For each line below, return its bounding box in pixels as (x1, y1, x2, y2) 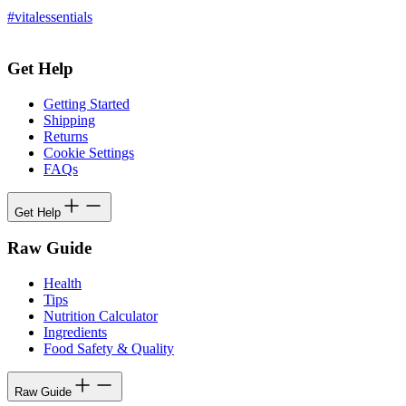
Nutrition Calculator (43, 307, 158, 324)
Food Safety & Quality (43, 340, 174, 356)
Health (43, 275, 82, 291)
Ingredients (43, 324, 107, 340)
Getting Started (43, 95, 130, 111)
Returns (43, 128, 88, 144)
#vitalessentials (7, 9, 92, 25)
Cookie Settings (43, 144, 134, 160)
